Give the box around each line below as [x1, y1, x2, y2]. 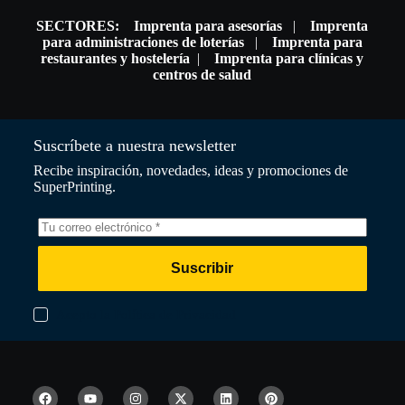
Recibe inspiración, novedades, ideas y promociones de [33, 163, 348, 178]
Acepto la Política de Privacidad [56, 307, 237, 322]
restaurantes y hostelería [41, 51, 191, 66]
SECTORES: [36, 18, 120, 33]
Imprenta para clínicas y [214, 51, 364, 66]
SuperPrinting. [33, 179, 116, 194]
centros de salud [153, 67, 252, 82]
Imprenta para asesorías [134, 18, 283, 33]
